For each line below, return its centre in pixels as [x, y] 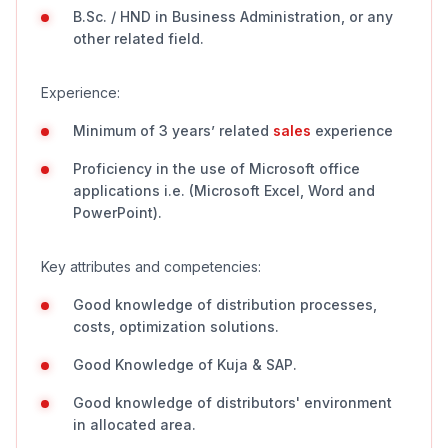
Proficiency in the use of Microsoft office [216, 168]
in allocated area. [134, 424]
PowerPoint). [117, 212]
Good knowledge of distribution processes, [225, 304]
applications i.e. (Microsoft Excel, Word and [224, 190]
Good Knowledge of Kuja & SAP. [185, 364]
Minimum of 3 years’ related [173, 130]
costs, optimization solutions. [176, 326]
